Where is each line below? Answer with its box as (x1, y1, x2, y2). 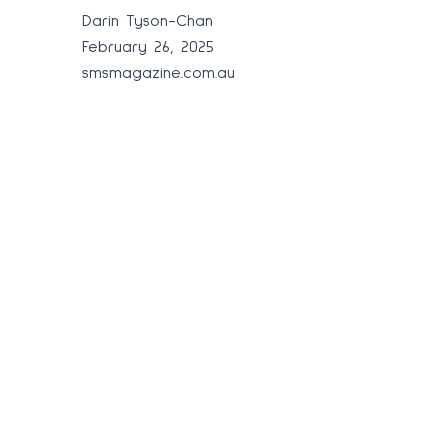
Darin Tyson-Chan (82, 12, 213, 29)
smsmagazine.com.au (82, 64, 235, 81)
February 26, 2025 (82, 38, 214, 55)
